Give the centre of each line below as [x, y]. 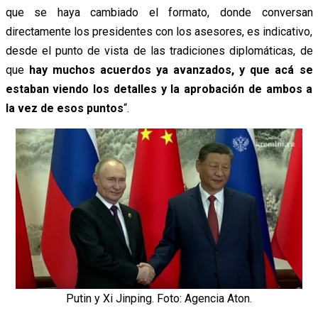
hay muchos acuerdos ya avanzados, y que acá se [171, 70]
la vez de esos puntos [64, 108]
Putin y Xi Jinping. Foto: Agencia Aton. [159, 299]
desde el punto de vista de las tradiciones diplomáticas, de [159, 50]
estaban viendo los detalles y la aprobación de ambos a [159, 89]
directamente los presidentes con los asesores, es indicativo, [159, 31]
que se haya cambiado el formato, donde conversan [159, 12]
